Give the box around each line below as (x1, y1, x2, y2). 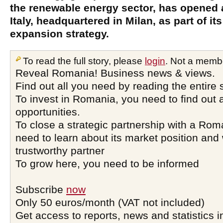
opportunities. (15, 106, 80, 117)
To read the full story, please (23, 56, 145, 66)
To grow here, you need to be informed (15, 158, 199, 169)
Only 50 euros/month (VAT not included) (15, 197, 205, 208)
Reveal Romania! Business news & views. (15, 67, 215, 79)
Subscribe (15, 184, 66, 195)
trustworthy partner (15, 145, 105, 156)
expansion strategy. (10, 28, 109, 39)
